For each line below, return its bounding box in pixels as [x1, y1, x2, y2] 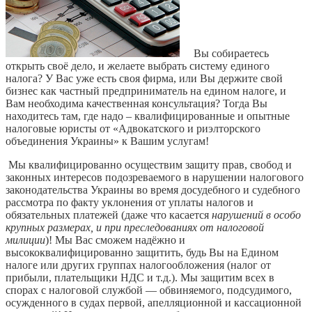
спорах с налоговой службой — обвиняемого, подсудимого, [6, 283, 292, 296]
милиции [6, 233, 45, 246]
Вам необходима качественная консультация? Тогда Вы [6, 97, 267, 109]
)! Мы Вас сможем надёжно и [45, 233, 185, 246]
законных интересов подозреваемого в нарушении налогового [6, 171, 304, 183]
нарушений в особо [212, 208, 301, 221]
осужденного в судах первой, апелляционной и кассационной [6, 296, 302, 309]
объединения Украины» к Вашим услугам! [6, 134, 209, 147]
